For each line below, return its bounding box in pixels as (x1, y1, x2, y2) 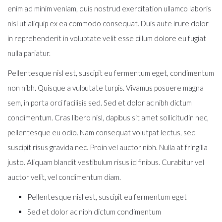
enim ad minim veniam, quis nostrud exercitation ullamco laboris (7, 4, 211, 13)
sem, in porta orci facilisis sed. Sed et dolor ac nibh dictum (7, 98, 192, 107)
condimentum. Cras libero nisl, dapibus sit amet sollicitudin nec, (7, 113, 209, 122)
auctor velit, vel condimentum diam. (7, 172, 121, 181)
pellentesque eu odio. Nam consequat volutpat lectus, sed (7, 128, 196, 137)
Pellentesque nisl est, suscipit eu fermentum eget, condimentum (7, 68, 214, 77)
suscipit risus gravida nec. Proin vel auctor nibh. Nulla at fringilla (7, 143, 208, 152)
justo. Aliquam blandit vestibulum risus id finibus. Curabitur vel (7, 158, 204, 166)
